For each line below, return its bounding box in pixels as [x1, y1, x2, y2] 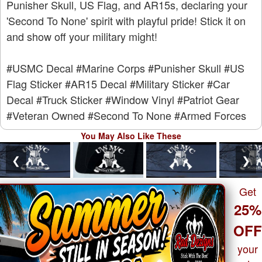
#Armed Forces [174, 107, 246, 123]
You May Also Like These [81, 129, 181, 142]
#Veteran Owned [6, 107, 85, 123]
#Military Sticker [130, 75, 204, 91]
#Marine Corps [76, 60, 145, 75]
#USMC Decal [6, 60, 73, 75]
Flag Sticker [6, 75, 62, 91]
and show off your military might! [6, 28, 157, 44]
